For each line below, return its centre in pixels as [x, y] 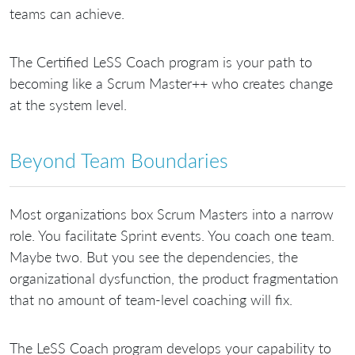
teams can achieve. [67, 13]
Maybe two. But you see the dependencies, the [154, 257]
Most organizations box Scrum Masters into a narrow [172, 214]
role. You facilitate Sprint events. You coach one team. [172, 236]
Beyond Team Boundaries [119, 160]
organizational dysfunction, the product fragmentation [174, 279]
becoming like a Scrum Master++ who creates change [171, 83]
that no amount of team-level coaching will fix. [151, 300]
